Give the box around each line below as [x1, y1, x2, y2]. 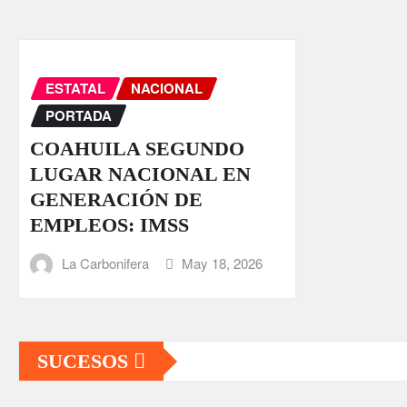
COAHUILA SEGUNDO [30, 136, 244, 160]
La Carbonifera [61, 253, 149, 273]
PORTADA [45, 105, 112, 125]
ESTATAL [45, 78, 105, 98]
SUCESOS [37, 350, 134, 373]
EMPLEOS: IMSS [30, 213, 189, 236]
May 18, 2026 [182, 253, 263, 273]
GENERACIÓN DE [30, 187, 203, 211]
